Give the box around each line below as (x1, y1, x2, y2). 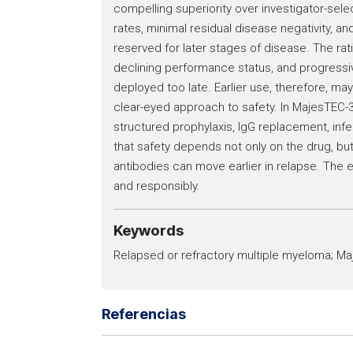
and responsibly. (113, 179, 200, 193)
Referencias (102, 306, 186, 322)
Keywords (113, 221, 184, 240)
